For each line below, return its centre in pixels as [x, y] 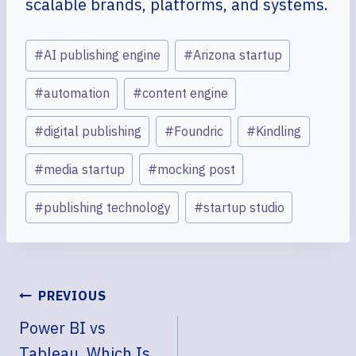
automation [76, 93]
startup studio [244, 207]
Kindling [278, 131]
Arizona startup [237, 55]
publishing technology [107, 207]
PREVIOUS [72, 295]
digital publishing [92, 131]
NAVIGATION [83, 314]
